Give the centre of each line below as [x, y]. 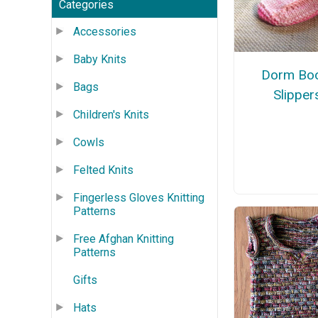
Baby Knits [100, 59]
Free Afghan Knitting [124, 238]
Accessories [105, 31]
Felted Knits [103, 170]
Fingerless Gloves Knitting [139, 197]
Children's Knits [111, 114]
